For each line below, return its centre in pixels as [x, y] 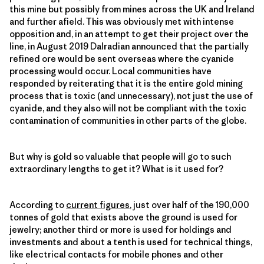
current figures [98, 204]
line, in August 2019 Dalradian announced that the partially [129, 46]
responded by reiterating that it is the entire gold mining [126, 83]
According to [38, 204]
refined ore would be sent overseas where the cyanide [122, 58]
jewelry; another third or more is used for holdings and [121, 229]
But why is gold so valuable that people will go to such [120, 156]
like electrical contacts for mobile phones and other [116, 254]
